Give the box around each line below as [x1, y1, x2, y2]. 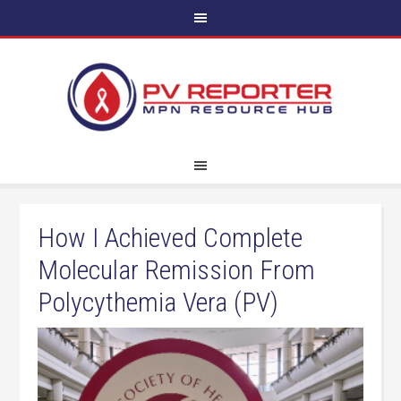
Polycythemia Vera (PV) [38, 286, 279, 318]
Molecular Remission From [38, 254, 316, 286]
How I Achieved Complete [38, 222, 303, 253]
